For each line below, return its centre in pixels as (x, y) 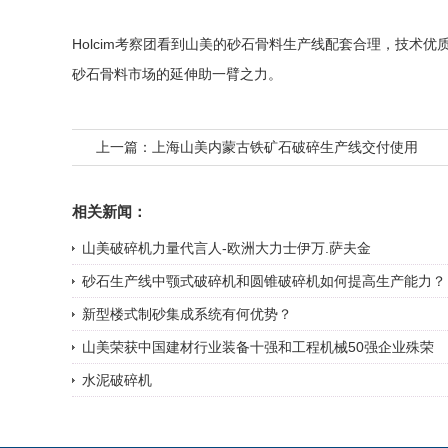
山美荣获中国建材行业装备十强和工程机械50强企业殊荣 (258, 347)
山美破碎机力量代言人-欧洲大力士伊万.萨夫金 (226, 248)
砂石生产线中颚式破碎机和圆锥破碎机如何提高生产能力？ (264, 281)
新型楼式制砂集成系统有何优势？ (187, 314)
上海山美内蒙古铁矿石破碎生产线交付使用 (285, 147)
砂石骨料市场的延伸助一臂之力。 (177, 74)
